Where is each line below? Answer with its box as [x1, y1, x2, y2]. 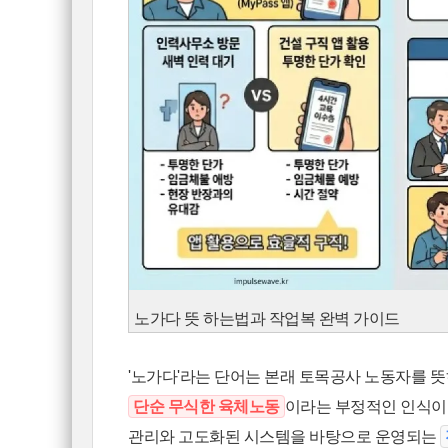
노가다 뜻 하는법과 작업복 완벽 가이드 [134, 310, 400, 328]
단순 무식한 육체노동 [133, 398, 280, 416]
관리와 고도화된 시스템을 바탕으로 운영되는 [128, 428, 441, 446]
